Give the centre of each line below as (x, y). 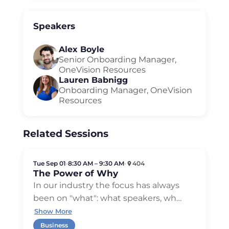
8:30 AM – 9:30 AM (96, 163)
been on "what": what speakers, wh (105, 198)
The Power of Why (75, 173)
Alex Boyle (81, 49)
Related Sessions (65, 134)
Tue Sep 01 (49, 163)
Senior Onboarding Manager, (117, 60)
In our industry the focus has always (106, 185)
